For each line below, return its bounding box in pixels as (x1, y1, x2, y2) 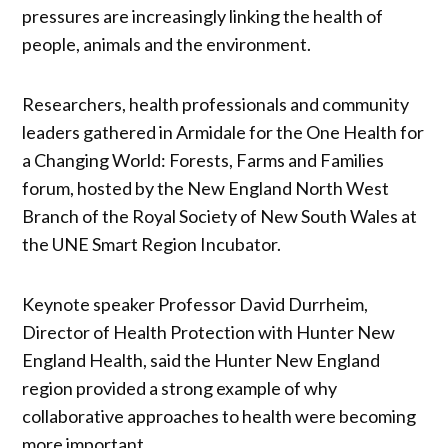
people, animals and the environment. (22, 32, 312, 55)
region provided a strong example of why (22, 376, 338, 399)
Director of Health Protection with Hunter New (22, 320, 396, 343)
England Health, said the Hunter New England (22, 348, 381, 371)
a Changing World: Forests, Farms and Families (22, 148, 385, 171)
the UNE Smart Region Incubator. (22, 232, 282, 255)
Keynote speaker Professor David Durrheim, (22, 292, 369, 315)
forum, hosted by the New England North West (22, 176, 390, 199)
